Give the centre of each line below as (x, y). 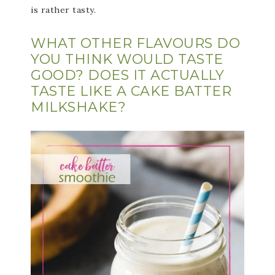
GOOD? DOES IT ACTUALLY (127, 76)
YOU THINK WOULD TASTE (127, 60)
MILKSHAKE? (78, 107)
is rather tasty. (63, 10)
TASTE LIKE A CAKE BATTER (131, 91)
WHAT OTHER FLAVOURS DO (135, 44)
